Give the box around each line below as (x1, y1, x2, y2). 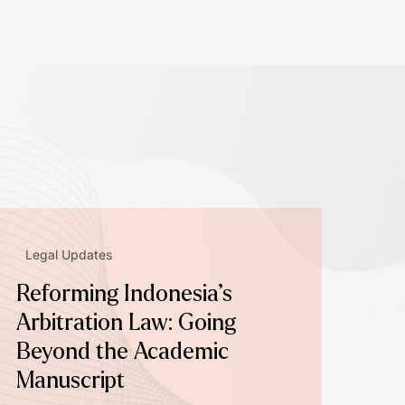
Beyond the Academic (15, 339, 229, 363)
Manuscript (15, 368, 125, 392)
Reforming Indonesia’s (15, 281, 232, 306)
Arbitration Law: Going (15, 310, 236, 334)
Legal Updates (24, 246, 112, 262)
